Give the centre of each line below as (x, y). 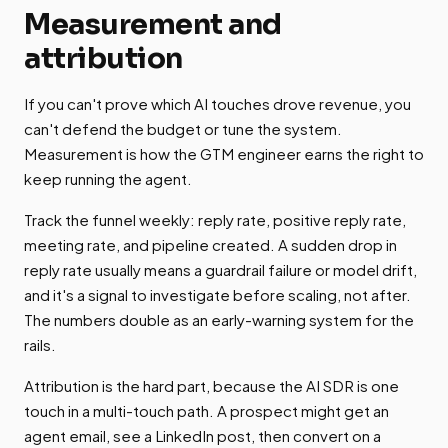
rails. (40, 345)
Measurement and (153, 24)
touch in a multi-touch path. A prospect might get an (206, 411)
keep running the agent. (108, 179)
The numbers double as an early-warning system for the (219, 320)
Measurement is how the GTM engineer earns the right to (224, 154)
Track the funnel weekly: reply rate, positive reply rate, (215, 220)
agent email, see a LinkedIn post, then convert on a (202, 436)
